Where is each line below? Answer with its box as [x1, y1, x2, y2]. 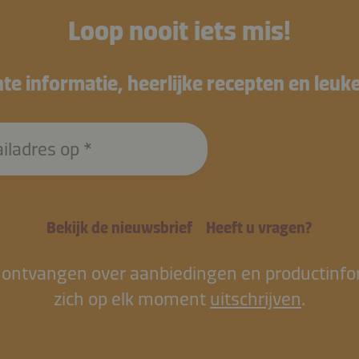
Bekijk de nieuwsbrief [46, 218, 193, 237]
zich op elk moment [53, 287, 210, 310]
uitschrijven [209, 287, 301, 310]
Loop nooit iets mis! [67, 14, 291, 47]
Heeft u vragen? [206, 218, 313, 237]
